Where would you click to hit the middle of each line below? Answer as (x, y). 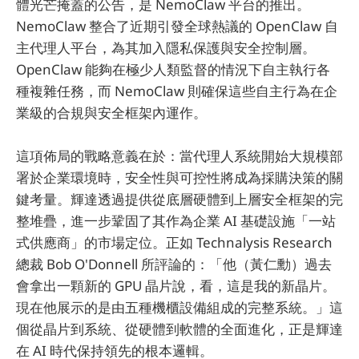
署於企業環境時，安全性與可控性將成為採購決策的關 (179, 178)
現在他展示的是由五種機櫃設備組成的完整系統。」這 (179, 308)
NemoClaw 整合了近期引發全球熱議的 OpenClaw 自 (177, 26)
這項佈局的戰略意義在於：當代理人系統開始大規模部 (179, 156)
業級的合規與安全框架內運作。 (111, 112)
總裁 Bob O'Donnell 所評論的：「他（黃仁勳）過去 (174, 264)
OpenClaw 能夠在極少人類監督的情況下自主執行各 (173, 69)
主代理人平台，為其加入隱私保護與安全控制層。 (166, 47)
